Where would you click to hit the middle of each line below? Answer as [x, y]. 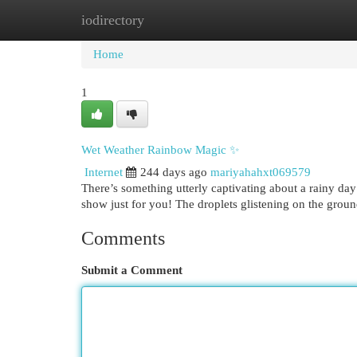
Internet [104, 172]
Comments [123, 238]
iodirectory [113, 20]
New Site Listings [203, 20]
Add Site [292, 20]
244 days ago [174, 172]
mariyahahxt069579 [261, 172]
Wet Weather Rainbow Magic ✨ [160, 150]
